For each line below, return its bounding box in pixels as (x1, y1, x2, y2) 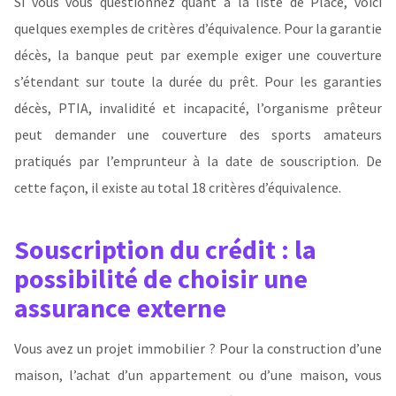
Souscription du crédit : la (14, 232, 316, 266)
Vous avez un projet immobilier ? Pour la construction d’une (14, 339, 382, 357)
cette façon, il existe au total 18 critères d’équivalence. (14, 179, 341, 197)
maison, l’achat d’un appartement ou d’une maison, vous (14, 365, 382, 384)
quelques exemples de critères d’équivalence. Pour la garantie (14, 19, 382, 38)
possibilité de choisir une (14, 261, 308, 295)
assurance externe (14, 290, 226, 324)
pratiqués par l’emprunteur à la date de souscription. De (14, 152, 382, 171)
